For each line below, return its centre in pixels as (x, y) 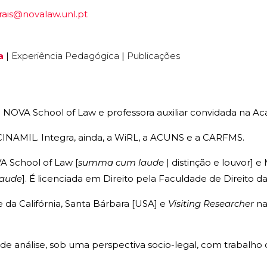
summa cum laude (121, 162)
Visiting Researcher (211, 203)
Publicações (153, 55)
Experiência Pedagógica (65, 55)
